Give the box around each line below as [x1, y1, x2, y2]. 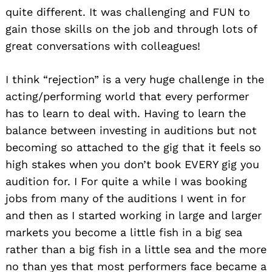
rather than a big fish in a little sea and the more [5, 242, 267, 256]
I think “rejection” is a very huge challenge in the [5, 72, 264, 86]
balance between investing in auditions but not [5, 123, 257, 137]
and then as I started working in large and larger [5, 208, 262, 222]
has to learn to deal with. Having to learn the [5, 106, 246, 120]
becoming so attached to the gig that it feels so [5, 140, 261, 154]
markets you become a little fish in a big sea [5, 225, 242, 239]
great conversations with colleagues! [5, 39, 200, 52]
